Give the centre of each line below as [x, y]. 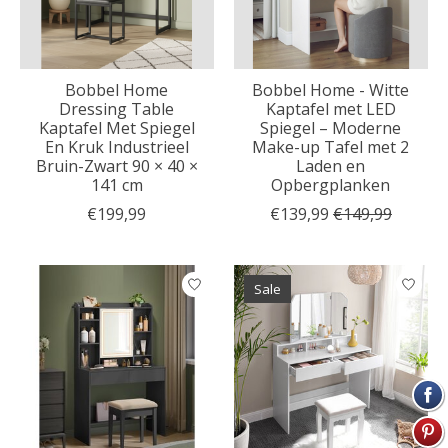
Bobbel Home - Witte [331, 90]
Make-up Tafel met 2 [331, 147]
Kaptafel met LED [330, 109]
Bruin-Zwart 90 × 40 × [116, 166]
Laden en [331, 166]
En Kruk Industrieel [116, 147]
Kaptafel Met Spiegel [116, 128]
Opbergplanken [331, 185]
